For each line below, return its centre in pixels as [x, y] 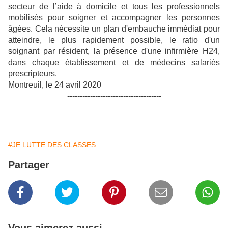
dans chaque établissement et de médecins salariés [114, 63]
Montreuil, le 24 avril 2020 [55, 85]
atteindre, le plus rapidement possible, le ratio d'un [114, 40]
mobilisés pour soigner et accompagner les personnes [114, 18]
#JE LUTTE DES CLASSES [52, 145]
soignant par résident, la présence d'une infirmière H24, [114, 51]
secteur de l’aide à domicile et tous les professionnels [114, 7]
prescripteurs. [33, 74]
